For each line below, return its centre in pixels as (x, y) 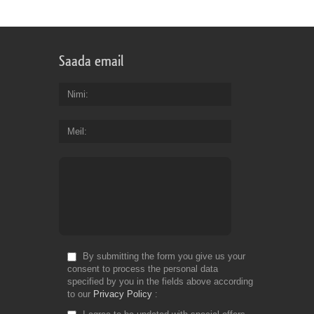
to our (80, 294)
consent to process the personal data (143, 269)
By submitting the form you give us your (163, 257)
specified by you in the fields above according (160, 282)
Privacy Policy (123, 294)
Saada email (91, 62)
